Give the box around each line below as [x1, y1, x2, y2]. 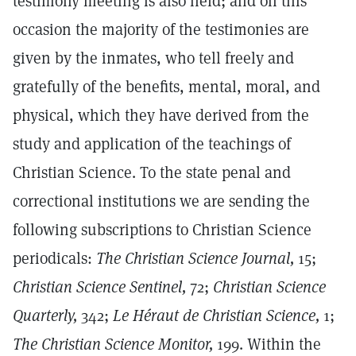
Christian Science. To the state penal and [13, 162, 291, 183]
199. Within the [213, 334, 321, 354]
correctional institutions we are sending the [13, 191, 310, 211]
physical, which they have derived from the [13, 105, 309, 126]
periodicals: [13, 248, 96, 269]
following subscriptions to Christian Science [13, 219, 311, 240]
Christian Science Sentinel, [13, 277, 186, 297]
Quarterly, [13, 305, 77, 326]
